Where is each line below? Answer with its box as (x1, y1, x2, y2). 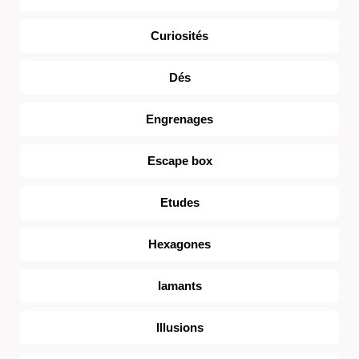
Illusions (155, 321, 204, 334)
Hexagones (148, 237, 211, 251)
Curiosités (151, 29, 208, 42)
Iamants (157, 279, 202, 292)
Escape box (147, 154, 212, 167)
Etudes (159, 196, 200, 209)
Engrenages (146, 112, 213, 126)
